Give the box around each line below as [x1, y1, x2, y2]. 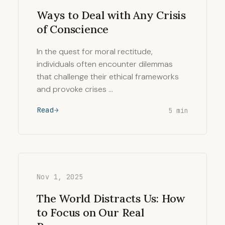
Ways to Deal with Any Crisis [37, 8, 186, 22]
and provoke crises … [37, 84, 113, 94]
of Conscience [37, 22, 109, 36]
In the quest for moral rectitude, [37, 46, 153, 57]
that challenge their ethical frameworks [37, 71, 179, 82]
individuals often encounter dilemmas [37, 59, 173, 69]
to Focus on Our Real [37, 205, 144, 219]
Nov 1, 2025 [37, 172, 83, 181]
